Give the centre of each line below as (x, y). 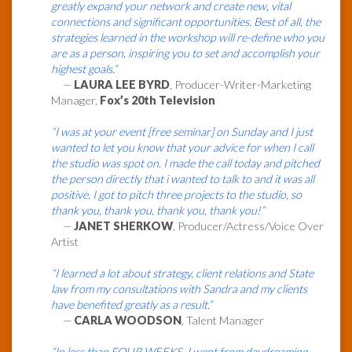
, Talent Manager (223, 321)
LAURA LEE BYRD (122, 85)
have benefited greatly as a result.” (132, 305)
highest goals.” (84, 69)
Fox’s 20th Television (158, 101)
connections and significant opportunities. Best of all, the (186, 22)
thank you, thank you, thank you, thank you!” (158, 211)
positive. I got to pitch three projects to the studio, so (176, 195)
